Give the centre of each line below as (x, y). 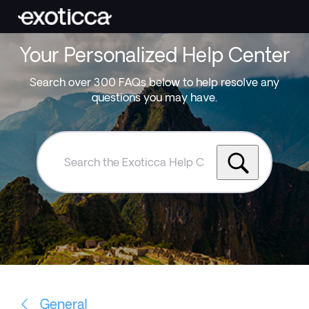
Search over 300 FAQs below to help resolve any (154, 82)
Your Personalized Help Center (154, 55)
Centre (68, 217)
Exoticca (72, 192)
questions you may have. (154, 98)
